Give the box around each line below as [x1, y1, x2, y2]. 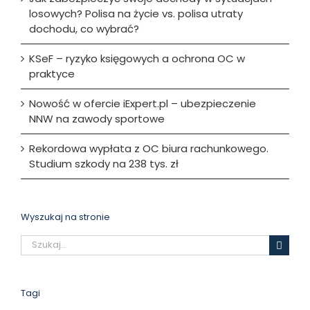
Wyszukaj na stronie [21, 210, 110, 224]
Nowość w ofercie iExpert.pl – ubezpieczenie [29, 95, 256, 111]
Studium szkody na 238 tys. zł [29, 156, 179, 171]
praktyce [29, 66, 75, 81]
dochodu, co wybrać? [29, 21, 139, 36]
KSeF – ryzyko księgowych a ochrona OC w [29, 51, 245, 66]
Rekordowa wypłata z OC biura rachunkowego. [29, 140, 268, 156]
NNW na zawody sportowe [29, 111, 165, 126]
